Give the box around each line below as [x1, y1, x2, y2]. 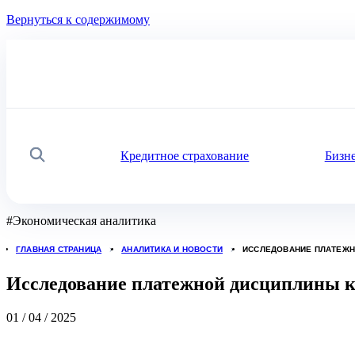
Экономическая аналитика [13, 214, 156, 227]
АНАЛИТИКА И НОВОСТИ [121, 245, 223, 254]
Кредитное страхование [120, 149, 250, 162]
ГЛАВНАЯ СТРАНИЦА [16, 245, 102, 254]
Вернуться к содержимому [6, 13, 150, 26]
